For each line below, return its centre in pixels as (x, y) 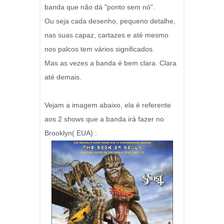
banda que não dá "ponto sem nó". (100, 7)
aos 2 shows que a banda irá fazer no (104, 119)
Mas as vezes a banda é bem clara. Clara (110, 63)
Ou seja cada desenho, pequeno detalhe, (110, 21)
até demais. (63, 77)
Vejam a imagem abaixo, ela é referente (108, 105)
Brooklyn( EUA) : (71, 133)
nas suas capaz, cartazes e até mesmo (106, 35)
